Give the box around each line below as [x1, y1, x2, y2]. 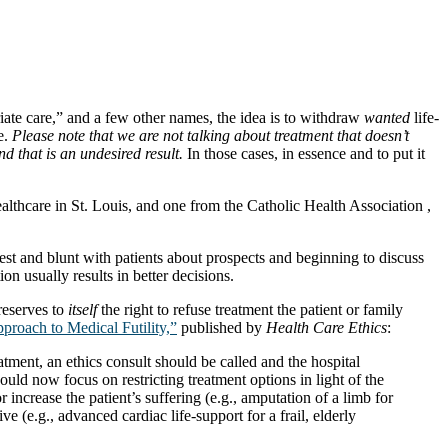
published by [177, 318, 266, 336]
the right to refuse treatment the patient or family [97, 300, 403, 318]
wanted [364, 108, 410, 126]
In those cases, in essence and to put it [183, 144, 425, 162]
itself [68, 300, 97, 318]
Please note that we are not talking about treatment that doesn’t [12, 126, 409, 144]
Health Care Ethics [266, 318, 387, 336]
